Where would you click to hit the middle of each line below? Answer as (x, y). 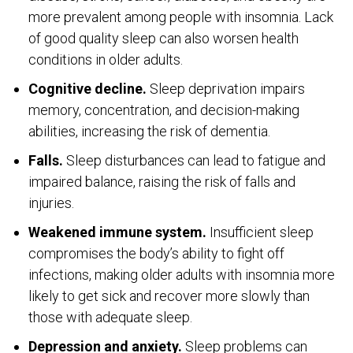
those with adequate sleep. (110, 317)
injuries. (51, 203)
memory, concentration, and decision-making (164, 110)
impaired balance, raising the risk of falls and (162, 181)
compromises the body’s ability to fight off (156, 253)
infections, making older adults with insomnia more (182, 274)
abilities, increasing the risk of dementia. (149, 131)
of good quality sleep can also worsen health (163, 38)
